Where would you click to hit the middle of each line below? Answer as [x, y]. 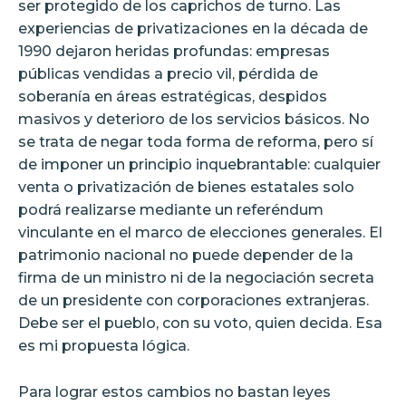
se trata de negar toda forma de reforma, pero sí [196, 141]
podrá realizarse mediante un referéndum [171, 209]
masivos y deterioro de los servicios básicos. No [194, 119]
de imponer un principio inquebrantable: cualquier [199, 164]
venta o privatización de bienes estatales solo [186, 187]
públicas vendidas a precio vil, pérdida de [168, 73]
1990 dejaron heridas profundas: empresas [174, 51]
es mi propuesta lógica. [104, 345]
